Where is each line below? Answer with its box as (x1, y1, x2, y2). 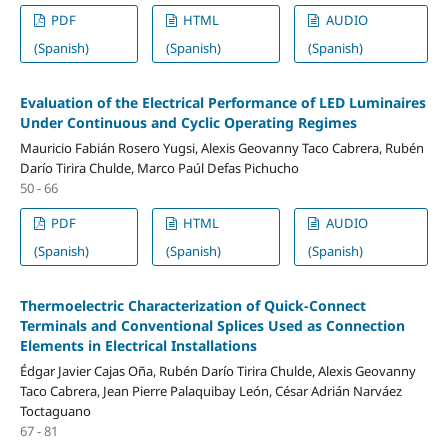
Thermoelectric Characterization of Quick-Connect (19, 295, 366, 315)
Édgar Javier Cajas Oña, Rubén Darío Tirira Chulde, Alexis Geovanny (19, 361, 416, 380)
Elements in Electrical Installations (19, 335, 257, 355)
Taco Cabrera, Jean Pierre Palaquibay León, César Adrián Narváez (19, 381, 402, 400)
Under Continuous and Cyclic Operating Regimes (19, 112, 357, 132)
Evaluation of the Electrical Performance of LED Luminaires (19, 92, 426, 112)
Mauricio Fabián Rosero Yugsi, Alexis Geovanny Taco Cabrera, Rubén (19, 138, 424, 157)
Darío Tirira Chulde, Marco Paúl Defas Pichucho (19, 158, 299, 177)
